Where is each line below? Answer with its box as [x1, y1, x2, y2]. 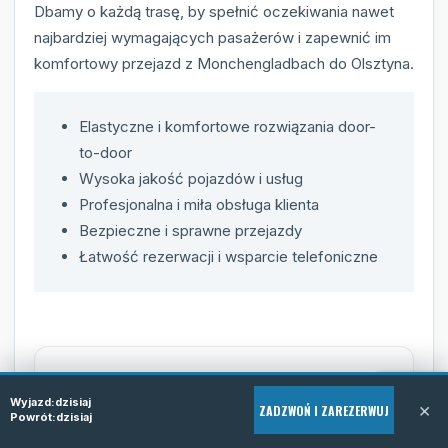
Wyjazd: [10, 395, 55, 409]
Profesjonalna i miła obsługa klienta [79, 194, 319, 214]
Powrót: [10, 410, 56, 424]
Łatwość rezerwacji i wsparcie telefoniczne [79, 246, 378, 266]
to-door [79, 142, 132, 162]
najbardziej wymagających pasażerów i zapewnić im [34, 27, 391, 47]
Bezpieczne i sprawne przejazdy [79, 220, 302, 240]
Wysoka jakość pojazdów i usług [79, 168, 303, 188]
